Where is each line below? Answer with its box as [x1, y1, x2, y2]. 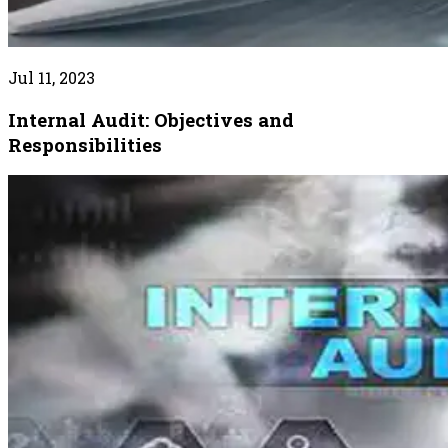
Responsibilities [8, 131, 162, 157]
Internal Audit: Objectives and [8, 106, 294, 132]
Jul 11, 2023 [8, 67, 95, 89]
